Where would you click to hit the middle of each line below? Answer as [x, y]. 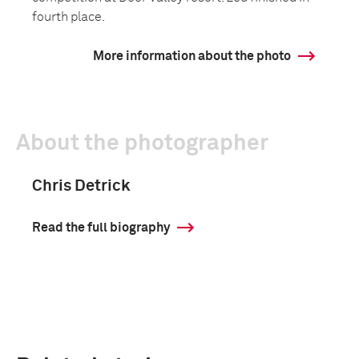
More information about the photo [192, 56]
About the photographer [142, 143]
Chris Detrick [81, 186]
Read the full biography [101, 228]
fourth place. [69, 17]
